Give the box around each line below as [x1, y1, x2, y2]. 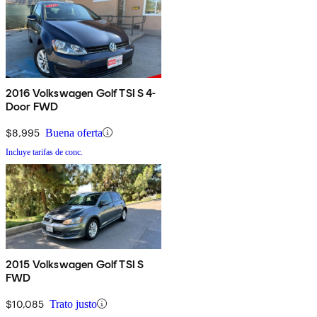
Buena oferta [45, 126, 103, 139]
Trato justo [50, 297, 97, 310]
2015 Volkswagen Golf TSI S [6, 257, 144, 271]
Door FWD [6, 99, 59, 113]
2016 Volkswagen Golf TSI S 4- [6, 86, 156, 100]
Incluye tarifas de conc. [6, 146, 83, 157]
